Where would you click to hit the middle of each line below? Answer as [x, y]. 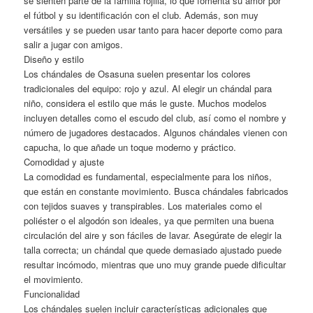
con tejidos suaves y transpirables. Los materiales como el [143, 205]
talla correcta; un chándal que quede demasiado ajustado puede [153, 249]
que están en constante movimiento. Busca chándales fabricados [156, 191]
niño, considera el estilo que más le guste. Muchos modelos [146, 103]
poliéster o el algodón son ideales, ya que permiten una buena [149, 220]
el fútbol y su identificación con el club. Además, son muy [141, 15]
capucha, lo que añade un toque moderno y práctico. [130, 147]
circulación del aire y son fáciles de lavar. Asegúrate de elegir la [153, 235]
